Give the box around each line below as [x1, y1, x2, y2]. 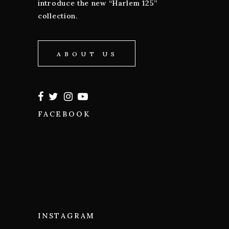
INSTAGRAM [38, 211, 96, 220]
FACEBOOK [38, 109, 90, 119]
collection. [38, 11, 78, 20]
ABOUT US [57, 50, 119, 58]
